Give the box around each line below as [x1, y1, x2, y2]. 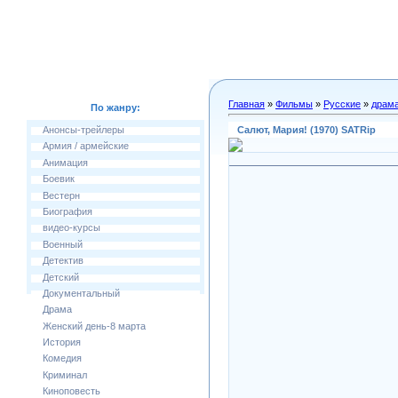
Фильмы [275, 99, 313, 109]
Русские [323, 99, 361, 109]
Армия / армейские [43, 140, 129, 152]
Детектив [43, 255, 84, 267]
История [43, 337, 81, 348]
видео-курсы [43, 222, 100, 234]
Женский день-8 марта [43, 320, 146, 331]
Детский [43, 271, 79, 283]
